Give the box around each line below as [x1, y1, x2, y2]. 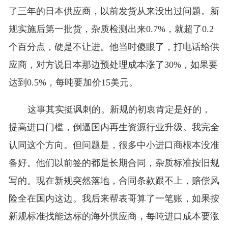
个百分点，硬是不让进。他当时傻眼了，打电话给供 [8, 42, 219, 52]
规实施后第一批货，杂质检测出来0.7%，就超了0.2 [8, 24, 214, 35]
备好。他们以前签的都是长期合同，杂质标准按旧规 [8, 158, 219, 168]
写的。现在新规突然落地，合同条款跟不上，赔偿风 [8, 176, 219, 186]
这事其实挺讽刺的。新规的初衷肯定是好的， [27, 104, 211, 115]
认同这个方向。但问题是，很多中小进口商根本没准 [8, 140, 219, 151]
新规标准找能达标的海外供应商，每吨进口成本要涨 [8, 211, 219, 222]
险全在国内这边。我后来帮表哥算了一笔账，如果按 [8, 193, 219, 204]
